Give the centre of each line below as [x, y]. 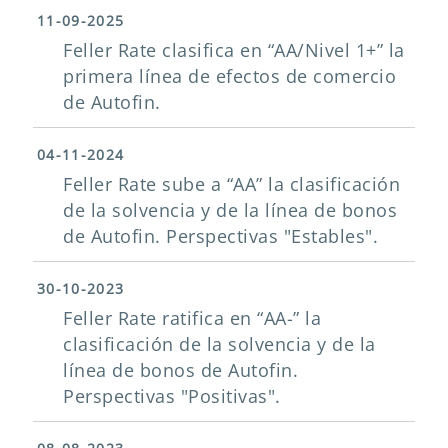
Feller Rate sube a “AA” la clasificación [232, 184]
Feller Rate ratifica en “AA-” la [192, 318]
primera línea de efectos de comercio [230, 76]
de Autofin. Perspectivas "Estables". [221, 236]
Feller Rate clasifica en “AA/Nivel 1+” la [234, 50]
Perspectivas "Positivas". [172, 396]
